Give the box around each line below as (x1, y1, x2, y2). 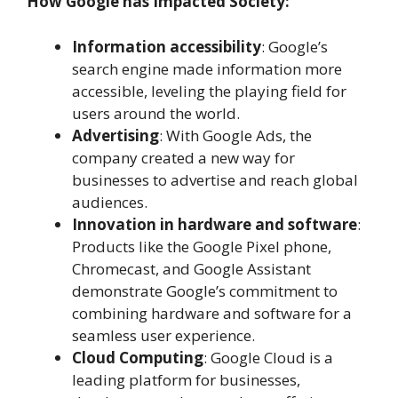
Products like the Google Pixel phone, (72, 235, 331, 257)
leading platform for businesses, (72, 369, 300, 390)
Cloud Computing (72, 346, 203, 368)
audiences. (72, 191, 147, 212)
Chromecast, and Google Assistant (72, 258, 311, 279)
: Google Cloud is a (203, 346, 333, 368)
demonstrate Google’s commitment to (72, 280, 338, 301)
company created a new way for (72, 147, 295, 168)
